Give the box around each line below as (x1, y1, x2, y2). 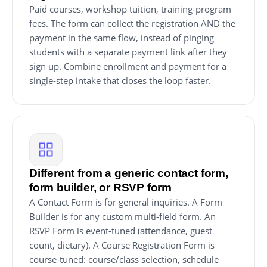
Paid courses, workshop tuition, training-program (29, 3, 231, 15)
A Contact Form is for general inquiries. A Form (29, 196, 222, 208)
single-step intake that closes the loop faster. (29, 74, 211, 86)
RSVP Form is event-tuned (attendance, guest (29, 225, 212, 237)
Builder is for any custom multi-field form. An (29, 210, 216, 222)
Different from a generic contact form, (29, 167, 228, 179)
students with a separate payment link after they (29, 46, 227, 58)
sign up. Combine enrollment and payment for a (29, 60, 226, 72)
